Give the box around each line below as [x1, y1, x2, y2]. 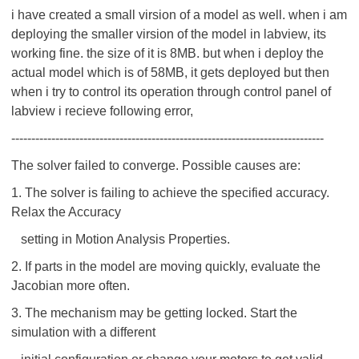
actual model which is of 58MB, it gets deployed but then [11, 66, 329, 79]
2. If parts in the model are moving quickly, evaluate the [11, 260, 321, 273]
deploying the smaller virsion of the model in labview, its [11, 27, 326, 41]
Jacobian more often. [11, 279, 130, 292]
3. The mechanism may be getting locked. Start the [11, 306, 297, 320]
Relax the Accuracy [11, 205, 121, 219]
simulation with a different [11, 325, 155, 339]
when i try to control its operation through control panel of [11, 85, 331, 99]
